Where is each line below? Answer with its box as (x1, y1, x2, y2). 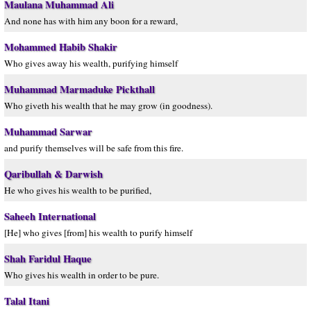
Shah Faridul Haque (4, 251, 92, 266)
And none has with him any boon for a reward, (4, 15, 178, 27)
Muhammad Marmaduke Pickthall (4, 82, 155, 96)
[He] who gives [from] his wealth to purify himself (4, 226, 192, 239)
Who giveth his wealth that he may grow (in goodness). (4, 99, 212, 112)
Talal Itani (4, 294, 49, 308)
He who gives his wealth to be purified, (4, 184, 151, 196)
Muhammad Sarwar (4, 124, 92, 139)
